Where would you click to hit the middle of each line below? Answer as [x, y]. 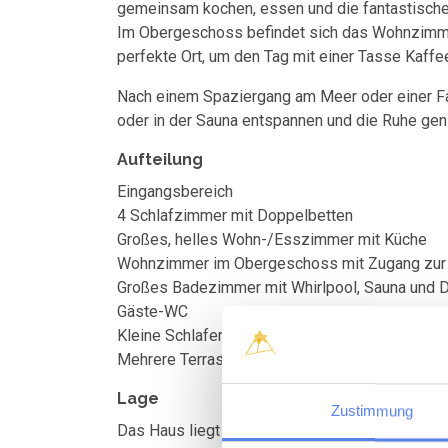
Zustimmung [372, 411]
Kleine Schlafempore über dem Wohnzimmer [273, 335]
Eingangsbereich [175, 191]
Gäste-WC [152, 311]
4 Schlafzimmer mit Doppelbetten [235, 215]
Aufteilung [160, 159]
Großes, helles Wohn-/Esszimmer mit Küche [272, 239]
